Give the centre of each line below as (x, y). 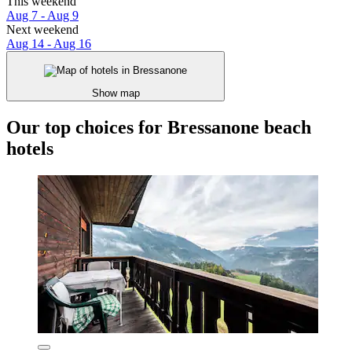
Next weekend (42, 30)
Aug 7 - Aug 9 (42, 16)
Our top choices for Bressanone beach (159, 127)
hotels (30, 148)
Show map (115, 93)
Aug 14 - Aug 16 (49, 44)
